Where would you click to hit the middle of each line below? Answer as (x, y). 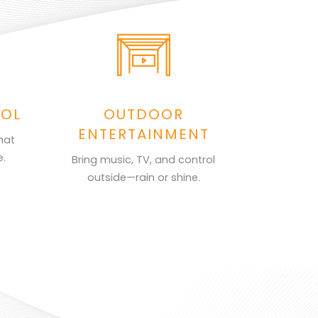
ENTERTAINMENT (143, 134)
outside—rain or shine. (143, 177)
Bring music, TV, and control (144, 160)
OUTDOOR (143, 114)
